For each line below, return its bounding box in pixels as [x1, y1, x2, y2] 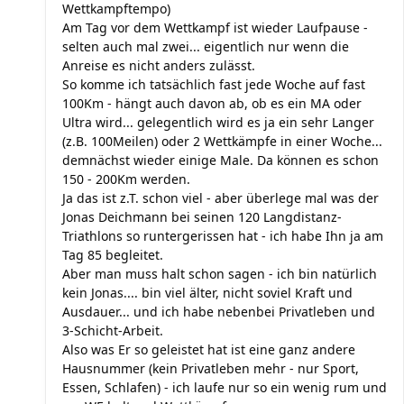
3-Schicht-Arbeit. [62, 322, 163, 339]
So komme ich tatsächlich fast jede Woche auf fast [62, 76, 365, 93]
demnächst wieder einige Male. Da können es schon [62, 151, 379, 169]
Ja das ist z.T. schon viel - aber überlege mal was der [62, 189, 379, 207]
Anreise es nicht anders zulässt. [62, 57, 255, 74]
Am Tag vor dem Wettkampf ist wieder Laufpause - [62, 19, 368, 36]
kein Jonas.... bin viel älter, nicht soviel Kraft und [62, 284, 353, 301]
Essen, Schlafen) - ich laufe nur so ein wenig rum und [62, 379, 387, 396]
